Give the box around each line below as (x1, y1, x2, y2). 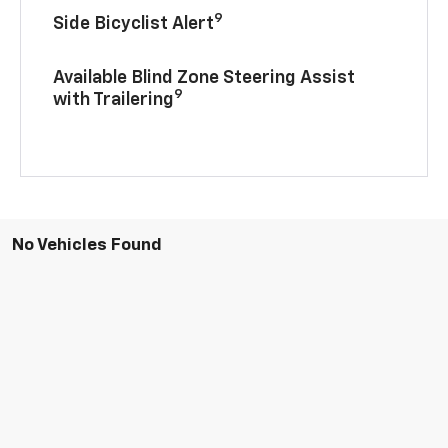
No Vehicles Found (12, 236, 162, 254)
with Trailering (53, 90, 175, 109)
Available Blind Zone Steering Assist (53, 68, 356, 87)
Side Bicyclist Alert (53, 14, 215, 33)
